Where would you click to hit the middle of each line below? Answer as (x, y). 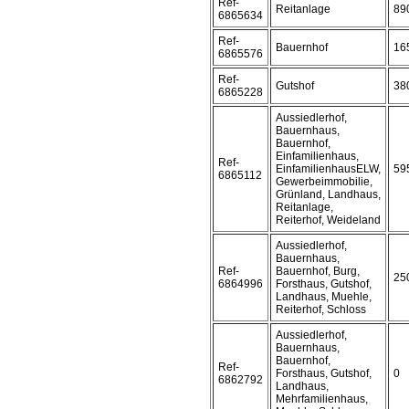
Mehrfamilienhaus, (322, 399)
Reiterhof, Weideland (328, 220)
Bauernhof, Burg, (318, 271)
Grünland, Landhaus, (328, 194)
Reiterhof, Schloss (321, 309)
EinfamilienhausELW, (328, 169)
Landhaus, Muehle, (324, 297)
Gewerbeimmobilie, (324, 182)
